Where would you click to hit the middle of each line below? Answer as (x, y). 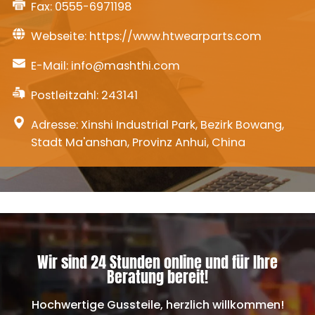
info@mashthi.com (125, 65)
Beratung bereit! (157, 277)
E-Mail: (51, 65)
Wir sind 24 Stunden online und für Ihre (157, 262)
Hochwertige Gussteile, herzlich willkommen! (157, 305)
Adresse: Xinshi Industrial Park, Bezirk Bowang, (157, 124)
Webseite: (60, 36)
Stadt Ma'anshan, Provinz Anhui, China (138, 142)
